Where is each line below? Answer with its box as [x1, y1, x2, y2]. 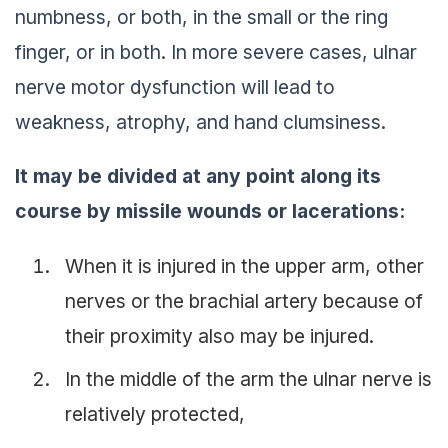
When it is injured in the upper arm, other [65, 253, 424, 278]
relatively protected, [65, 401, 245, 426]
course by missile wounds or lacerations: [15, 199, 405, 224]
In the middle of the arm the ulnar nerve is [65, 366, 432, 391]
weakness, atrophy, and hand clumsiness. [15, 110, 386, 135]
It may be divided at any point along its [15, 164, 381, 189]
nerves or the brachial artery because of [65, 288, 423, 313]
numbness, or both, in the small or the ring [15, 5, 388, 30]
